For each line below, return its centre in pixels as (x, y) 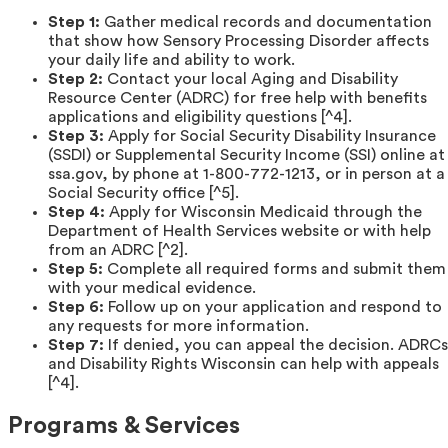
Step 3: (76, 135)
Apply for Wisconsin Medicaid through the (263, 211)
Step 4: (76, 211)
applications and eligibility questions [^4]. (200, 116)
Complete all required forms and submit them (274, 268)
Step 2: (75, 78)
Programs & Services (124, 426)
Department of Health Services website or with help (239, 230)
